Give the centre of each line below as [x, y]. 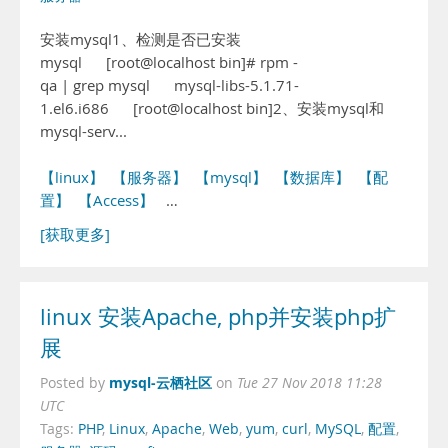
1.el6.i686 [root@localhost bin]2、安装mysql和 [212, 108]
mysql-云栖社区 [160, 382]
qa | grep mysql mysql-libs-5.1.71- [169, 85]
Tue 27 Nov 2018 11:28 [309, 383]
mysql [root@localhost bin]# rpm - [169, 62]
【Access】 [116, 200]
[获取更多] [75, 234]
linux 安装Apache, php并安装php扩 [218, 317]
